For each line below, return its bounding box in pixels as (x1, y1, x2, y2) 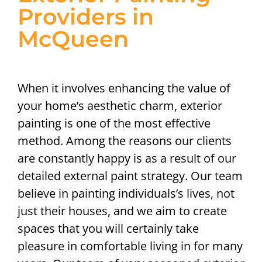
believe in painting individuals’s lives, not (18, 185, 235, 202)
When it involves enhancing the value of (18, 80, 230, 96)
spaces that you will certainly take (18, 220, 199, 237)
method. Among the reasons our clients (18, 133, 232, 149)
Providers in (18, 3, 154, 31)
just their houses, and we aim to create (18, 203, 227, 219)
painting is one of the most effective (18, 115, 211, 132)
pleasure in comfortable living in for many (18, 238, 243, 254)
